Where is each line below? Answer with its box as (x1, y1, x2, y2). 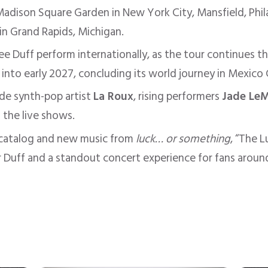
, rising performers (133, 87, 223, 106)
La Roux (93, 87, 134, 106)
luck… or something (136, 129, 231, 148)
